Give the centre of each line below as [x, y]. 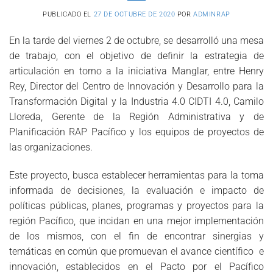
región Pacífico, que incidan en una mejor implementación [136, 221]
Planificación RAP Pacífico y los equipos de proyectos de [136, 132]
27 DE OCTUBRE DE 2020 [134, 14]
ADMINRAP [212, 14]
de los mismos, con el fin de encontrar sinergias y [136, 236]
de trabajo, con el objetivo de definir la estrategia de [136, 55]
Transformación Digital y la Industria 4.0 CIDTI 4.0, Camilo [136, 101]
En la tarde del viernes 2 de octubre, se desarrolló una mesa [136, 40]
